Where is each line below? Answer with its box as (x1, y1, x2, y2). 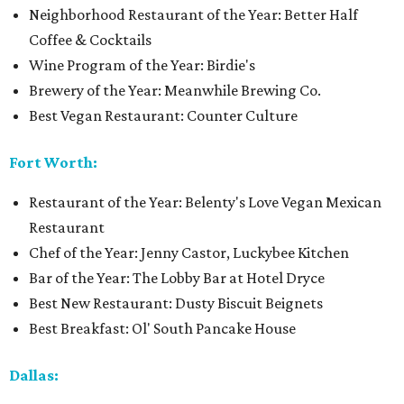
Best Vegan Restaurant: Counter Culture (29, 106, 298, 125)
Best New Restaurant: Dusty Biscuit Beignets (29, 294, 323, 313)
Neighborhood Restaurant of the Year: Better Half (29, 5, 358, 24)
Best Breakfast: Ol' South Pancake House (29, 319, 296, 338)
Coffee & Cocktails (29, 31, 151, 50)
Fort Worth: (9, 153, 97, 172)
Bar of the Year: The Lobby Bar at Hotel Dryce (29, 269, 325, 288)
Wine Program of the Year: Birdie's (29, 56, 255, 75)
